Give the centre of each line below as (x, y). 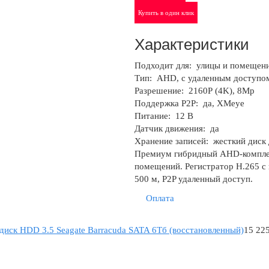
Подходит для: (164, 65)
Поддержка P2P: (168, 103)
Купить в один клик (166, 13)
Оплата (160, 198)
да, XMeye (222, 103)
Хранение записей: (173, 141)
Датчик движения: (171, 128)
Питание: (154, 116)
